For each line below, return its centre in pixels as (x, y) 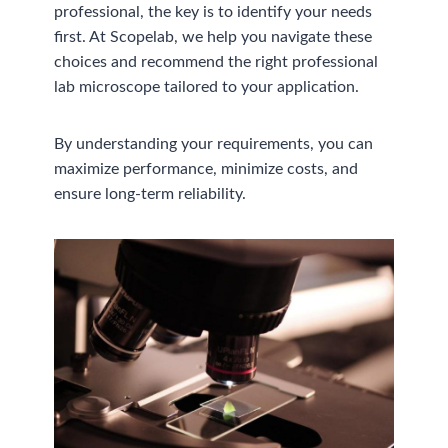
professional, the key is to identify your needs (213, 12)
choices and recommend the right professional (216, 62)
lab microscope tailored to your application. (207, 87)
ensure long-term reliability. (150, 194)
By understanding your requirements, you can (214, 144)
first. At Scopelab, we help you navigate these (213, 37)
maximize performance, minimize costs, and (206, 169)
